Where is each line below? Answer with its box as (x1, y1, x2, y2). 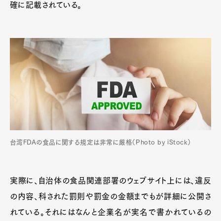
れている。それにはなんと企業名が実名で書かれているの (10, 208, 211, 216)
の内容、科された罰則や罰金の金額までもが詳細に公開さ (10, 192, 211, 200)
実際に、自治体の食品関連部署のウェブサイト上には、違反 (10, 177, 211, 184)
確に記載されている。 (10, 1, 82, 9)
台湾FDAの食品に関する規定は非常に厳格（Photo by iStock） (10, 139, 191, 146)
